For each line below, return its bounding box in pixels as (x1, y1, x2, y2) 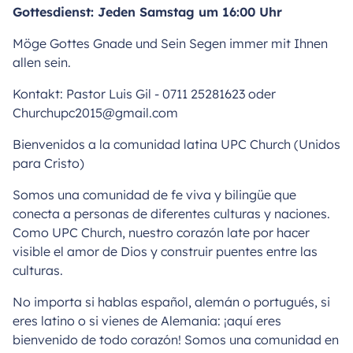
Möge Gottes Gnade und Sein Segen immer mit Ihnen (13, 35, 328, 51)
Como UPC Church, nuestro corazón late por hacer (13, 224, 310, 240)
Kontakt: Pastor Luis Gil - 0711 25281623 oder (13, 85, 276, 102)
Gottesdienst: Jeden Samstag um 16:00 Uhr (13, 3, 282, 20)
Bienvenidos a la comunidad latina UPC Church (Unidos (13, 136, 340, 152)
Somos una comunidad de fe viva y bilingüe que (13, 186, 296, 203)
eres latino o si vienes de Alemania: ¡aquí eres (13, 312, 281, 329)
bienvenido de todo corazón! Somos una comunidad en (13, 331, 339, 347)
